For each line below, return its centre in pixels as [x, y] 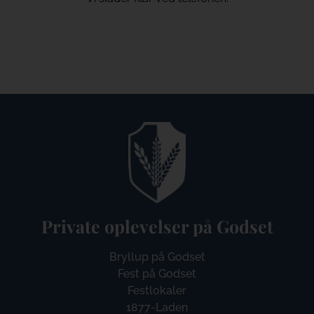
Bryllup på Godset [157, 257]
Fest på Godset [157, 273]
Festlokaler [157, 290]
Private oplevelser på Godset [157, 226]
